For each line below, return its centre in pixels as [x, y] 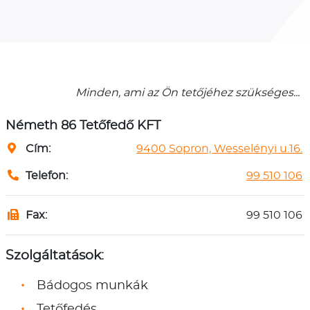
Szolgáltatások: [55, 255]
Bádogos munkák [91, 285]
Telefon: [45, 175]
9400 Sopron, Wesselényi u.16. [219, 148]
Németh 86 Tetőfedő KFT [83, 126]
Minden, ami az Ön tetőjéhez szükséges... [188, 92]
